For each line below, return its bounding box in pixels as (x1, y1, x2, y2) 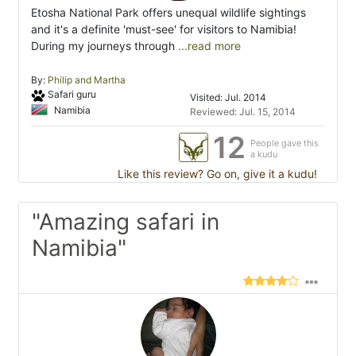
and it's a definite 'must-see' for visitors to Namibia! (31, 22, 296, 37)
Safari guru (47, 88, 96, 101)
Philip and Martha (48, 74, 126, 87)
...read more (178, 39, 241, 53)
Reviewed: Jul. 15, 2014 (190, 106, 296, 118)
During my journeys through (31, 39, 178, 53)
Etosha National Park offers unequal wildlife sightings (31, 6, 306, 20)
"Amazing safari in (32, 208, 219, 236)
